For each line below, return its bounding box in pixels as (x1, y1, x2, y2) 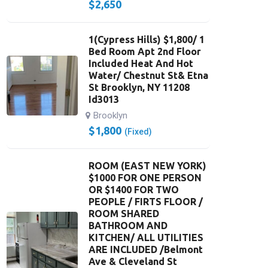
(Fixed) (124, 127, 152, 136)
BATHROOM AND (88, 220, 167, 231)
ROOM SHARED (88, 208, 159, 219)
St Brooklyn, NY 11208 (88, 82, 190, 93)
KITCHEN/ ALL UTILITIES (88, 232, 203, 243)
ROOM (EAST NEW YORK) (88, 160, 206, 171)
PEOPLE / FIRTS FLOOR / (88, 196, 203, 207)
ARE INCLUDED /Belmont (88, 244, 203, 255)
